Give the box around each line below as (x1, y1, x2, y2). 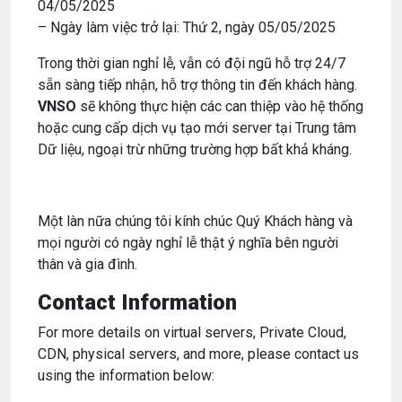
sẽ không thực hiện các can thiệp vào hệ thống (76, 98, 363, 116)
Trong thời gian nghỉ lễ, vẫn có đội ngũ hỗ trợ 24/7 (38, 55, 345, 73)
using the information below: (38, 367, 214, 385)
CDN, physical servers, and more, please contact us (38, 345, 359, 363)
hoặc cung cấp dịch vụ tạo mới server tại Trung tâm (38, 119, 356, 137)
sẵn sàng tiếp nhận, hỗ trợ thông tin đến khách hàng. (38, 76, 357, 94)
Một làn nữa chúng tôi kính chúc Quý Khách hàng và (38, 213, 353, 231)
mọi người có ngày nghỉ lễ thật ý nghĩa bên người (38, 234, 338, 252)
